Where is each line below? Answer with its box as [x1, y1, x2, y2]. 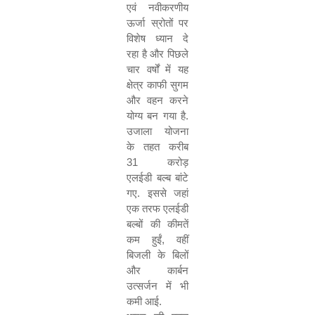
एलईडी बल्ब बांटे [127, 172, 188, 184]
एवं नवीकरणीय [127, 1, 188, 13]
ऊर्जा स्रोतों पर [127, 17, 188, 29]
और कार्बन [127, 264, 188, 276]
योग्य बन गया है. [127, 110, 188, 122]
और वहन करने [127, 94, 188, 106]
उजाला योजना [127, 125, 188, 137]
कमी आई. [127, 295, 162, 307]
